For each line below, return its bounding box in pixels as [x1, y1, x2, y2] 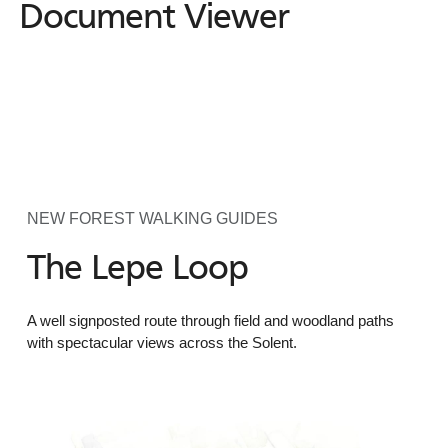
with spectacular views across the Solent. [26, 334, 297, 351]
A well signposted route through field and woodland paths [26, 312, 394, 329]
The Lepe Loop [26, 253, 248, 287]
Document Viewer [19, 2, 289, 36]
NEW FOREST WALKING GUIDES [26, 210, 278, 227]
